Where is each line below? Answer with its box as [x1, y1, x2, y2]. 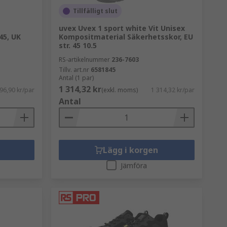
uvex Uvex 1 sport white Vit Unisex [58, 23, 185, 33]
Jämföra [120, 161, 147, 170]
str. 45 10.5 [58, 41, 97, 50]
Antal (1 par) [58, 73, 94, 82]
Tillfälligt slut [72, 7, 118, 15]
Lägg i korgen [103, 144, 159, 156]
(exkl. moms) [101, 86, 138, 94]
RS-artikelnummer [58, 55, 110, 64]
